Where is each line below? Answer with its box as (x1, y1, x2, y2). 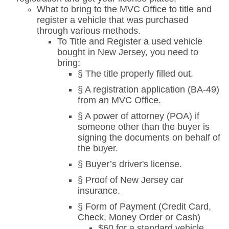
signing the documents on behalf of (78, 132, 220, 143)
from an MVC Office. (78, 95, 161, 106)
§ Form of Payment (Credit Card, (78, 201, 211, 212)
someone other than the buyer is (78, 122, 210, 132)
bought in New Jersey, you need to (57, 47, 198, 58)
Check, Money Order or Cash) (78, 212, 200, 223)
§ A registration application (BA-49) (78, 84, 219, 95)
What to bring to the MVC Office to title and (37, 4, 212, 15)
